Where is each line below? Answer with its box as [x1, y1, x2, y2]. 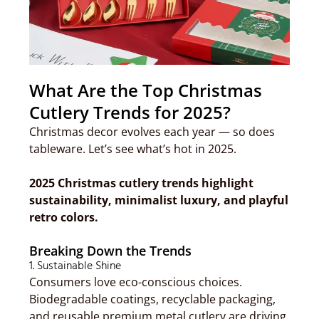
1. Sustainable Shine [29, 257, 121, 276]
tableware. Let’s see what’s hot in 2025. [29, 141, 236, 157]
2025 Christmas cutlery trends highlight [29, 175, 253, 191]
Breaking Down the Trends [29, 242, 192, 259]
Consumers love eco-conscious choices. [29, 274, 242, 290]
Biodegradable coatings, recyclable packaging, [29, 291, 276, 307]
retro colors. [29, 209, 98, 225]
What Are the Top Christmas [29, 78, 262, 102]
